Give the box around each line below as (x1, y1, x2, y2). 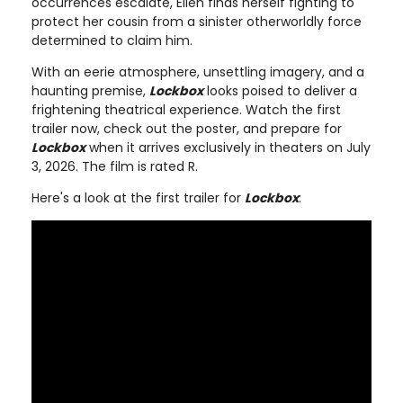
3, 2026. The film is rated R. (31, 157, 198, 175)
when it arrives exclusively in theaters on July (85, 138, 371, 157)
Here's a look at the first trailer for (31, 188, 245, 207)
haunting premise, (31, 81, 149, 100)
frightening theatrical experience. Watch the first (31, 100, 341, 119)
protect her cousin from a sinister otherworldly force (31, 12, 362, 31)
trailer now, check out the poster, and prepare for (31, 119, 342, 138)
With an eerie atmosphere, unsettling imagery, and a (31, 62, 364, 81)
